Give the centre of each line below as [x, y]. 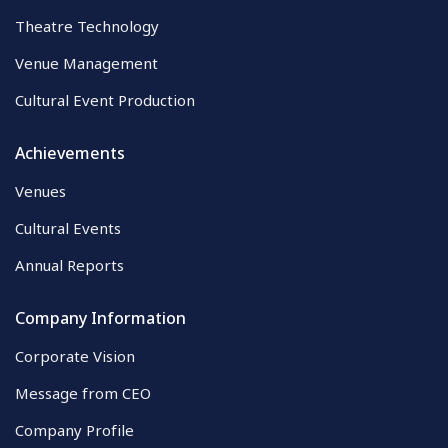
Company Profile [74, 429]
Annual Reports [69, 264]
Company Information [100, 317]
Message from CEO [83, 392]
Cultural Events [68, 227]
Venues [40, 190]
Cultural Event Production [105, 99]
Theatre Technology [87, 25]
